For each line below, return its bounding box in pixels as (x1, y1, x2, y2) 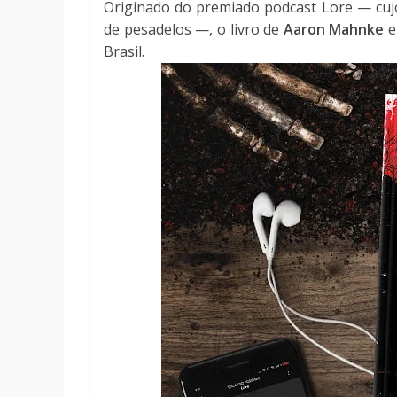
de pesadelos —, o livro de (104, 19, 284, 40)
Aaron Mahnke (283, 19, 385, 40)
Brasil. (104, 42, 148, 62)
